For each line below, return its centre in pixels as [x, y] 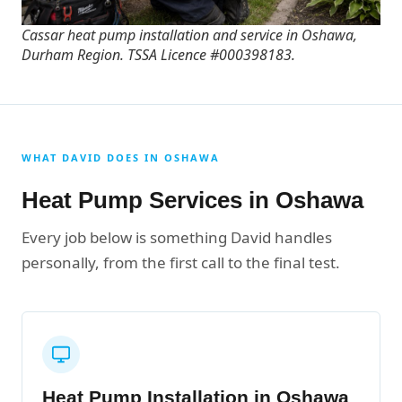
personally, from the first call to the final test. [181, 262]
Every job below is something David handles [177, 237]
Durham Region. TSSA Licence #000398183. [158, 54]
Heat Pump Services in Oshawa [192, 200]
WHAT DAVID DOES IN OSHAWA [121, 157]
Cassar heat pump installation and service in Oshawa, [189, 35]
